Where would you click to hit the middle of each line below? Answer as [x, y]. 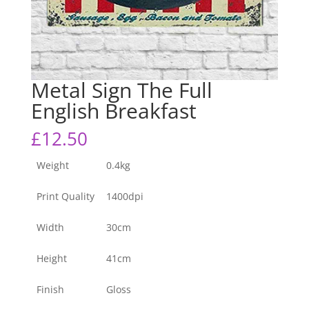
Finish [50, 290]
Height [52, 259]
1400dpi [125, 197]
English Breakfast [113, 111]
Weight [53, 166]
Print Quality [66, 197]
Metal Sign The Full [121, 90]
